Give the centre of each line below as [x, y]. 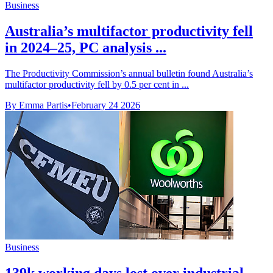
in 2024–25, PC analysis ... [86, 47]
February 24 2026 [106, 105]
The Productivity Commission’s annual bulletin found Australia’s [129, 73]
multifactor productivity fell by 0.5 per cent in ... [97, 84]
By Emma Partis [36, 105]
